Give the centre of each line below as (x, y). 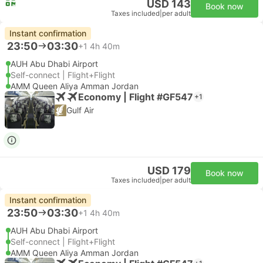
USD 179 (169, 171)
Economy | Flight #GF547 (136, 97)
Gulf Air (80, 110)
